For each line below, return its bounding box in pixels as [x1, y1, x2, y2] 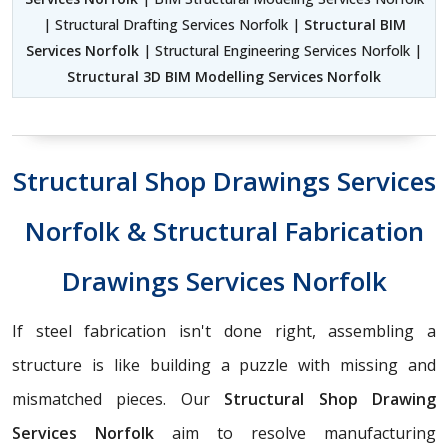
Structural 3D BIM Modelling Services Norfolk [67, 67, 381, 87]
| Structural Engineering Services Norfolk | [139, 41, 422, 61]
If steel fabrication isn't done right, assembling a [12, 320, 436, 343]
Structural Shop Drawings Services [12, 163, 436, 200]
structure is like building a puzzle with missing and [12, 354, 436, 377]
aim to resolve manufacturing [154, 422, 436, 445]
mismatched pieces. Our [12, 388, 225, 411]
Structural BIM [303, 15, 406, 35]
